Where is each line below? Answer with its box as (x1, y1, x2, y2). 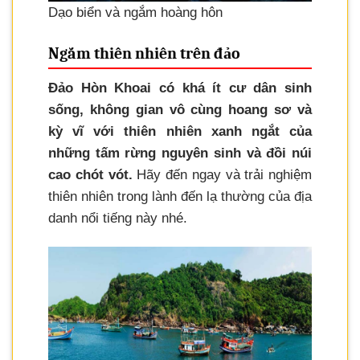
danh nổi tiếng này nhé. (48, 211, 187, 227)
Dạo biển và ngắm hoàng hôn (48, 4, 223, 20)
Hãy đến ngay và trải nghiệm (132, 167, 312, 183)
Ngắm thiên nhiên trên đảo (48, 43, 240, 63)
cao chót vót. (48, 167, 133, 183)
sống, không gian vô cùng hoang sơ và (48, 102, 312, 118)
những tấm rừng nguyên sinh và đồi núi (48, 145, 312, 162)
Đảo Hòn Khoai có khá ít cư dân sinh (48, 80, 312, 96)
